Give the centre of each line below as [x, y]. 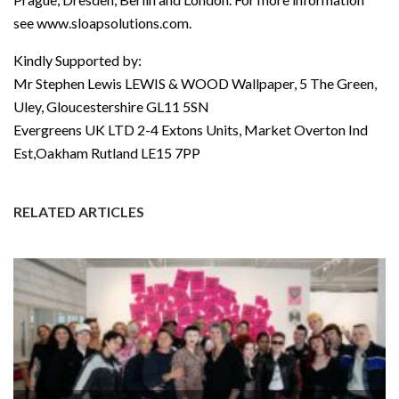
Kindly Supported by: [77, 60]
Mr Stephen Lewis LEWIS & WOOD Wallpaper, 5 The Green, [195, 83]
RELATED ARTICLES [79, 211]
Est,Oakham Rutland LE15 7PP [107, 152]
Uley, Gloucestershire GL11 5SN [111, 106]
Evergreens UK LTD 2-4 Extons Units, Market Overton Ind [191, 129]
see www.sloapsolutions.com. [102, 22]
